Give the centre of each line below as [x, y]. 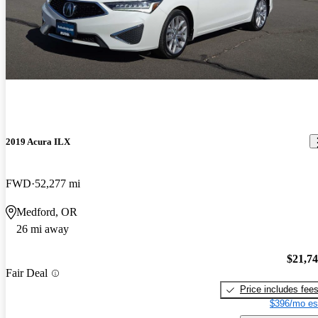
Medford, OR [47, 212]
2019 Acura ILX [38, 141]
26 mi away [43, 229]
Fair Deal [27, 273]
